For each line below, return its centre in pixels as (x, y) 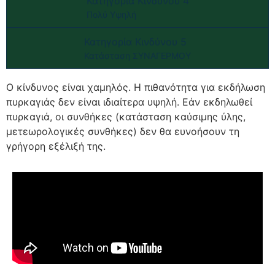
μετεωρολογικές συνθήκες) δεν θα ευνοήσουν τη (123, 131)
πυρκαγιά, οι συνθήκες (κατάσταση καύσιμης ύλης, (126, 116)
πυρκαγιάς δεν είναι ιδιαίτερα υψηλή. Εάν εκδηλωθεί (129, 102)
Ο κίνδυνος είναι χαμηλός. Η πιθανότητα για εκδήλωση (136, 87)
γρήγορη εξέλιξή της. (56, 146)
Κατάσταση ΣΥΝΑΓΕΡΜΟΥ (137, 55)
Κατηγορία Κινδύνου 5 (135, 41)
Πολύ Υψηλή (111, 14)
